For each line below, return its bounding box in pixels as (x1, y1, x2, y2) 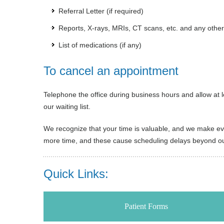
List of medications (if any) (58, 41, 141, 49)
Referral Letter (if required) (58, 7, 143, 15)
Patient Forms (124, 202, 168, 210)
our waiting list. (43, 102, 90, 110)
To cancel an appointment (43, 64, 178, 77)
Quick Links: (43, 167, 108, 180)
